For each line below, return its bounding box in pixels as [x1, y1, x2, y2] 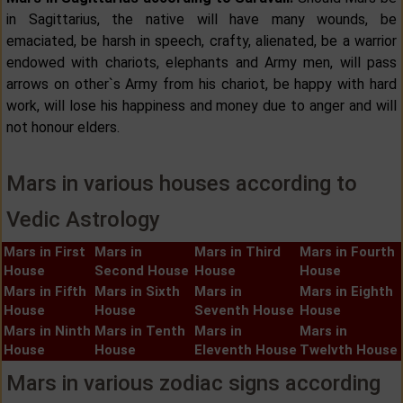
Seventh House [194, 301, 294, 318]
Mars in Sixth [94, 282, 180, 300]
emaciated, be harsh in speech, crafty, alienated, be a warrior [6, 31, 397, 49]
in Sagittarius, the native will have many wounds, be [6, 10, 397, 28]
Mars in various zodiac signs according [6, 370, 381, 396]
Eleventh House [194, 341, 297, 358]
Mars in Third [194, 243, 281, 260]
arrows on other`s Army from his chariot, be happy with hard [6, 75, 397, 93]
